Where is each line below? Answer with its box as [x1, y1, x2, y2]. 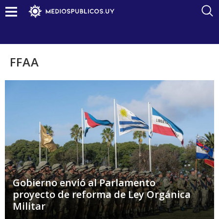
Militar [13, 199, 45, 213]
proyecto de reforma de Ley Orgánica [13, 187, 191, 201]
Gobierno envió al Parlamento [13, 175, 155, 189]
